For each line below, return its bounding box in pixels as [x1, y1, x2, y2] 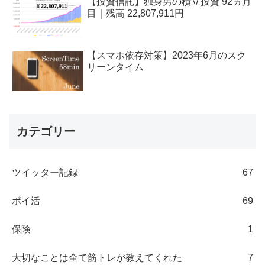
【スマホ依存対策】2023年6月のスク [87, 50, 247, 60]
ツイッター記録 [12, 167, 78, 177]
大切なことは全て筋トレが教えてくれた [12, 252, 182, 263]
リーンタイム [87, 62, 144, 72]
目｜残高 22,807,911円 [87, 8, 185, 18]
